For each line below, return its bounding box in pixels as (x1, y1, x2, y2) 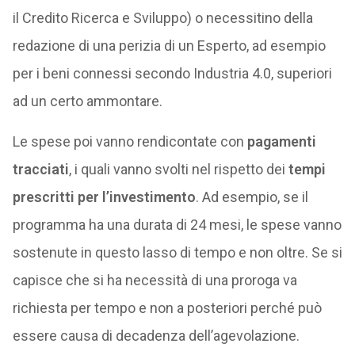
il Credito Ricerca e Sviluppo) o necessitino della (12, 10, 313, 26)
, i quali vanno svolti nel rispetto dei (68, 161, 288, 177)
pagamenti (246, 133, 316, 150)
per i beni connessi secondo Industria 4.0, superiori (12, 65, 332, 82)
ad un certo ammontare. (12, 93, 162, 109)
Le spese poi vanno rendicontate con (12, 133, 247, 150)
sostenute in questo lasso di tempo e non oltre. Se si (12, 244, 342, 261)
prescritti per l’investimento (12, 189, 196, 205)
